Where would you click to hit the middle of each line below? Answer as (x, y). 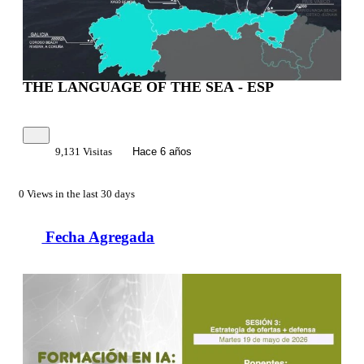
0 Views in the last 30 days (77, 195)
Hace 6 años (160, 152)
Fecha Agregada (98, 236)
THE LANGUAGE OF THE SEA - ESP (148, 87)
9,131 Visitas (83, 152)
